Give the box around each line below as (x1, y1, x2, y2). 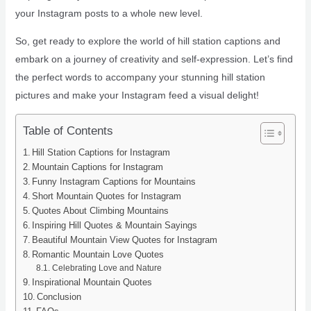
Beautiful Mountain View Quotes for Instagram (32, 235, 218, 246)
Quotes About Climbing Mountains (32, 205, 169, 217)
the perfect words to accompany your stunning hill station (15, 72, 265, 83)
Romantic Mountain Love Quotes (32, 249, 165, 260)
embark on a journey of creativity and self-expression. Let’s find (15, 53, 293, 65)
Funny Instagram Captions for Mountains (32, 176, 196, 187)
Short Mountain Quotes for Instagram (32, 191, 182, 202)
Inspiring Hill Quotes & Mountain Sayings (32, 220, 198, 231)
